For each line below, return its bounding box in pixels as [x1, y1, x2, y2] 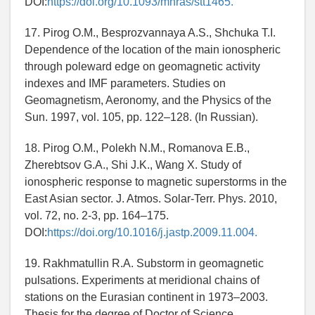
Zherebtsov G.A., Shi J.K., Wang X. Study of [25, 159, 241, 172]
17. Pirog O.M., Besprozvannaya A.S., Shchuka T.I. [25, 27, 276, 39]
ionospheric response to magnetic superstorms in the [25, 176, 287, 188]
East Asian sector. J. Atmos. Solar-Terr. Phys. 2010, [25, 193, 277, 205]
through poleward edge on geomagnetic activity [25, 60, 260, 73]
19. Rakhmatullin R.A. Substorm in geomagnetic [25, 257, 264, 270]
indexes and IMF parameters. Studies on [25, 77, 226, 90]
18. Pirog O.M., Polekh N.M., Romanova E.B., [25, 142, 250, 155]
